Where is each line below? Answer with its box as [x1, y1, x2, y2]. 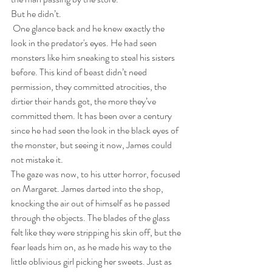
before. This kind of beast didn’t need [11, 65, 149, 79]
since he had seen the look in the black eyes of [11, 123, 180, 137]
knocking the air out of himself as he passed [11, 196, 172, 210]
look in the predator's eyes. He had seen [11, 36, 158, 50]
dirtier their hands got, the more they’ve [11, 94, 158, 108]
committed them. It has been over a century [11, 109, 174, 123]
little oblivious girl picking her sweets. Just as [11, 254, 174, 268]
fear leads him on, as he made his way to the [11, 240, 173, 254]
